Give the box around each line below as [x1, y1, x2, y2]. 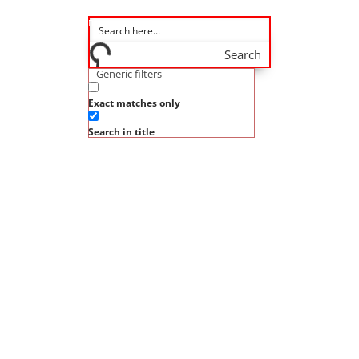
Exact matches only [87, 96, 180, 110]
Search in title [87, 125, 155, 139]
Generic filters [95, 67, 162, 81]
